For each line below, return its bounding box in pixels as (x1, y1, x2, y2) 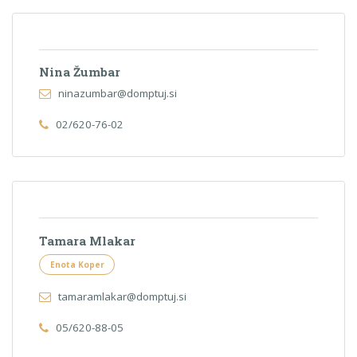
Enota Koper (49, 259, 104, 271)
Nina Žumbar (39, 64, 121, 80)
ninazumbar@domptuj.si (57, 85, 177, 100)
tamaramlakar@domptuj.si (57, 288, 186, 304)
